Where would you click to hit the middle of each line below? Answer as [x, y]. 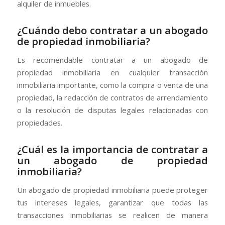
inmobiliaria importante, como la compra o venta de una [113, 85]
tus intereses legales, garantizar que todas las [113, 202]
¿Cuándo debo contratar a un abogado [113, 31]
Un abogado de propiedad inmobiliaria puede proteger [113, 190]
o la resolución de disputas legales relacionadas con [113, 110]
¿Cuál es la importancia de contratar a [113, 149]
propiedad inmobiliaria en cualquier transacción [113, 72]
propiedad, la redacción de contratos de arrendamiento [113, 97]
